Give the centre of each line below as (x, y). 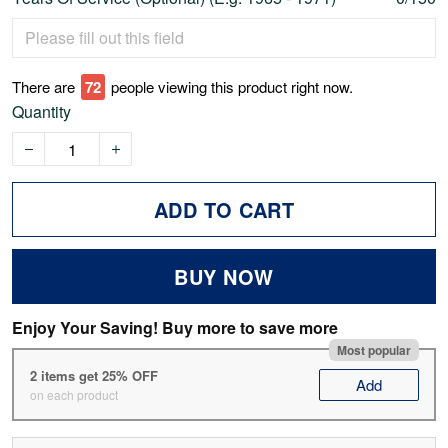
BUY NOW (224, 277)
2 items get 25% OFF (93, 375)
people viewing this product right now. (232, 87)
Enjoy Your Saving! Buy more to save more (175, 328)
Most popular (373, 349)
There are (43, 87)
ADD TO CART (224, 210)
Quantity (41, 112)
